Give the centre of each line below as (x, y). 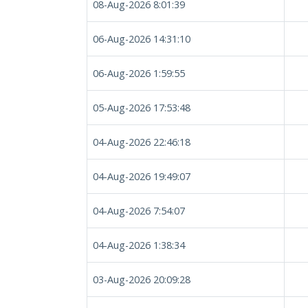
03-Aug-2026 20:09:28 (142, 279)
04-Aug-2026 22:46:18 (142, 142)
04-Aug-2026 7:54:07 (139, 211)
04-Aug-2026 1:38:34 (139, 245)
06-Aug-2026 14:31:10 (142, 39)
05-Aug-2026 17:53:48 (142, 108)
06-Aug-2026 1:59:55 (139, 73)
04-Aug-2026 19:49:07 (142, 176)
